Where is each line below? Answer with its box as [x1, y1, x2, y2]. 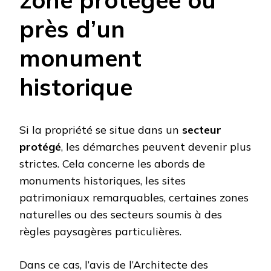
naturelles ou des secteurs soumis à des [19, 207, 222, 221]
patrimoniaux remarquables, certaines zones [19, 190, 249, 204]
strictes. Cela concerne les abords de [19, 156, 205, 171]
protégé [19, 139, 61, 154]
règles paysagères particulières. [19, 224, 181, 238]
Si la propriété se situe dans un [19, 122, 182, 137]
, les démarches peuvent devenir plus [61, 139, 251, 154]
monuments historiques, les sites [19, 173, 186, 188]
